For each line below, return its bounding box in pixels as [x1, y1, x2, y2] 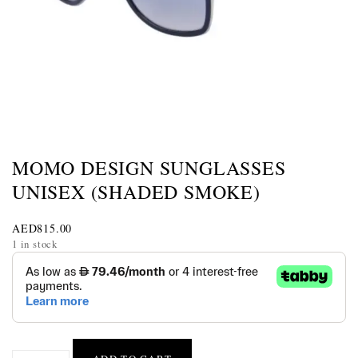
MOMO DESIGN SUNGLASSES [12, 155, 286, 181]
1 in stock [12, 237, 58, 251]
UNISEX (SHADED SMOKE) [12, 179, 261, 205]
